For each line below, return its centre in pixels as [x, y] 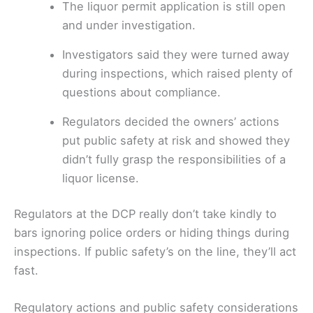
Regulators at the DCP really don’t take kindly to [145, 214]
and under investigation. [129, 25]
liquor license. [101, 178]
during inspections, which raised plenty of [178, 73]
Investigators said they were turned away [176, 54]
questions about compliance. [142, 92]
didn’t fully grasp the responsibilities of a [174, 159]
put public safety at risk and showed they [176, 140]
